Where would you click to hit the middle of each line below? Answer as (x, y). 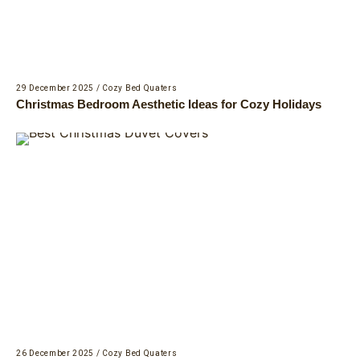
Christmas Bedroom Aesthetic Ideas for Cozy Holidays (169, 104)
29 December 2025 (55, 88)
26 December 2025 (55, 354)
